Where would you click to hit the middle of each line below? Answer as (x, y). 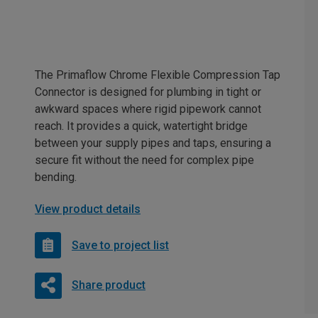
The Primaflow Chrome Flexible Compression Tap (158, 75)
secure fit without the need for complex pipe (144, 160)
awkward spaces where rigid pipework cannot (148, 109)
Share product (108, 285)
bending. (56, 177)
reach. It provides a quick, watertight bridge (141, 126)
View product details (88, 209)
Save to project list (120, 245)
